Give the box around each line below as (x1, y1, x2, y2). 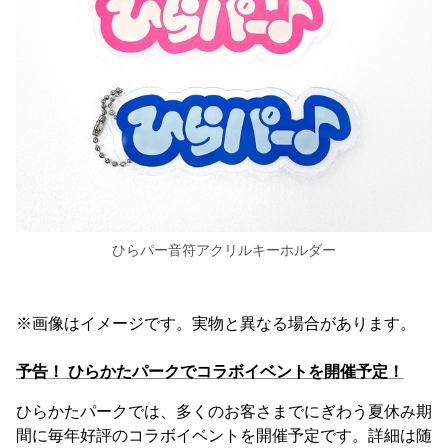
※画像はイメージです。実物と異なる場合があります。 (16, 315, 416, 333)
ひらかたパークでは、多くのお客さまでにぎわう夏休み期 (16, 403, 432, 421)
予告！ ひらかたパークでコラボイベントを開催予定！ (16, 363, 404, 381)
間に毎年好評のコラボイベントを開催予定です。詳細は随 (16, 427, 432, 445)
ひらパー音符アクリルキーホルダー (112, 242, 336, 259)
